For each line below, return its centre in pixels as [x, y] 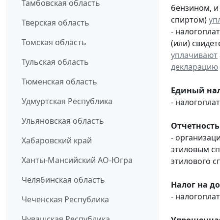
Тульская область [55, 62]
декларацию [194, 67]
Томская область [54, 42]
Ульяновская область [63, 121]
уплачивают [194, 55]
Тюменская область [59, 82]
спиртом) [190, 19]
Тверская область [55, 23]
